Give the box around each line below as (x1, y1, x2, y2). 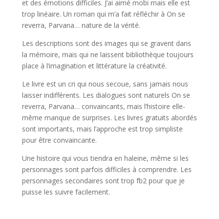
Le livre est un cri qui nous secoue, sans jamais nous (22, 79, 188, 88)
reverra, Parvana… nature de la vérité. (22, 21, 140, 30)
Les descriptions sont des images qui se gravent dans (22, 39, 191, 48)
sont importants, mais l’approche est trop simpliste (22, 124, 183, 133)
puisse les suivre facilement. (22, 187, 110, 197)
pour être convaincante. (22, 135, 97, 145)
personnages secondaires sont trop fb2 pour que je (22, 176, 185, 185)
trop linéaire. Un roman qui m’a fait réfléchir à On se (22, 9, 185, 19)
